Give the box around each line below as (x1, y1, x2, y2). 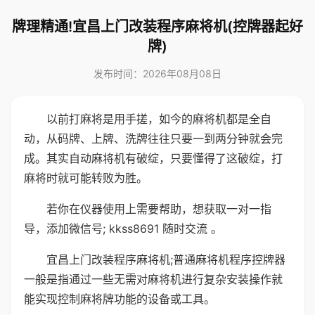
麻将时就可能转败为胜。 (24, 171, 148, 185)
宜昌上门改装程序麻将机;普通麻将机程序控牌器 (46, 252, 285, 266)
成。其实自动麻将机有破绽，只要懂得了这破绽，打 (24, 151, 283, 165)
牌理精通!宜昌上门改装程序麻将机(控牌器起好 (12, 18, 303, 35)
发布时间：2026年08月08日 (94, 67, 221, 79)
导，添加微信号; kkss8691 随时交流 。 (24, 221, 222, 236)
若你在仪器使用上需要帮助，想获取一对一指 (46, 202, 271, 216)
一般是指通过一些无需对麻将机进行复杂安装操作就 (24, 272, 283, 286)
